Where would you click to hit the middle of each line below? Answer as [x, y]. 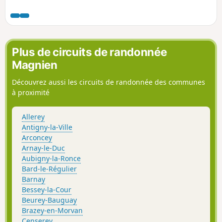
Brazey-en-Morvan [52, 210]
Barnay [33, 179]
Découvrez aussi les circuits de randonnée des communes [109, 82]
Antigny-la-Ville [47, 127]
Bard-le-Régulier [49, 168]
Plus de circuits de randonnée [89, 52]
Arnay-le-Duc [43, 148]
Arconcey [37, 137]
